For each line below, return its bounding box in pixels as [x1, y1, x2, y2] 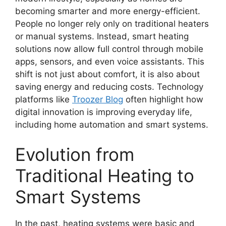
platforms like [15, 94, 72, 104]
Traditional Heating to [15, 165, 194, 187]
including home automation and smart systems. [15, 119, 208, 130]
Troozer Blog [72, 94, 123, 104]
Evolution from [15, 144, 134, 165]
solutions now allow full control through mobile [15, 43, 203, 54]
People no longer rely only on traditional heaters [15, 18, 209, 29]
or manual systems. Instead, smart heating [15, 31, 189, 41]
